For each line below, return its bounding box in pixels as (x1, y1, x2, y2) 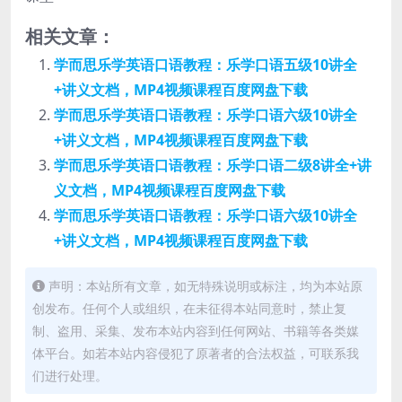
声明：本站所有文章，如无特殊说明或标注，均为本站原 (48, 277, 363, 294)
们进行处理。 (32, 367, 108, 384)
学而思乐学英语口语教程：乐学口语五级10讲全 (54, 55, 357, 74)
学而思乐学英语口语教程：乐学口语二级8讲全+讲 (54, 155, 371, 175)
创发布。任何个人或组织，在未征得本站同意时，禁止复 (32, 300, 346, 317)
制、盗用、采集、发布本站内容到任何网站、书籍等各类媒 (32, 322, 359, 339)
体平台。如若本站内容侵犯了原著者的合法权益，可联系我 (32, 345, 359, 362)
